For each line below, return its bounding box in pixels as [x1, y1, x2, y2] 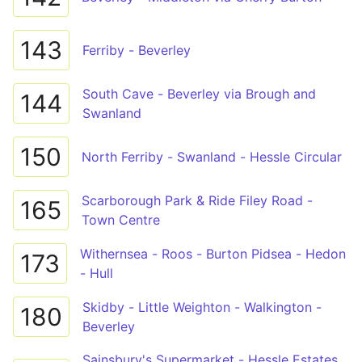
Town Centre [82, 212, 160, 228]
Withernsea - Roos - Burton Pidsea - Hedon [80, 246, 346, 262]
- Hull [80, 265, 113, 281]
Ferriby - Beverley [82, 42, 191, 58]
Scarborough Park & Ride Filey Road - [82, 192, 313, 208]
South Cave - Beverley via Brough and [82, 86, 316, 102]
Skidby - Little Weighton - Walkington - [82, 299, 322, 315]
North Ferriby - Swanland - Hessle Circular [82, 149, 342, 165]
